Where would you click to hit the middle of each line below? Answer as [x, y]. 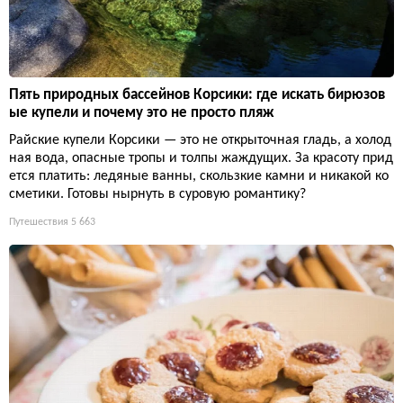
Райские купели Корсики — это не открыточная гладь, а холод [200, 140]
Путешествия [39, 222]
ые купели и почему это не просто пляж [142, 112]
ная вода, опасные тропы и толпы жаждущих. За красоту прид [201, 158]
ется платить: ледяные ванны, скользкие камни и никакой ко [199, 176]
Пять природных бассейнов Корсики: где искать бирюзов [197, 94]
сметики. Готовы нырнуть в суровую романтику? [157, 194]
